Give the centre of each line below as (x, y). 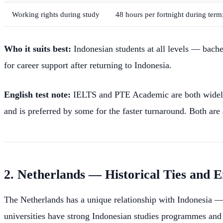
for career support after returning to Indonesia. (88, 65)
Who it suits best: (38, 49)
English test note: (37, 95)
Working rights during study (56, 14)
